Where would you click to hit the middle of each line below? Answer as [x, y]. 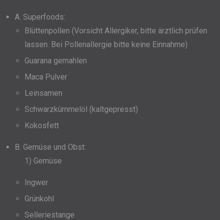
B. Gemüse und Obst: [50, 147]
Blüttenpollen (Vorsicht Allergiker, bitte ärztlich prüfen [116, 31]
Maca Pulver [46, 77]
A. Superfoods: [40, 17]
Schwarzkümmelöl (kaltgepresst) [81, 110]
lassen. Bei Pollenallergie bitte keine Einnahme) [106, 45]
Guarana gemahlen [56, 61]
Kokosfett [42, 126]
